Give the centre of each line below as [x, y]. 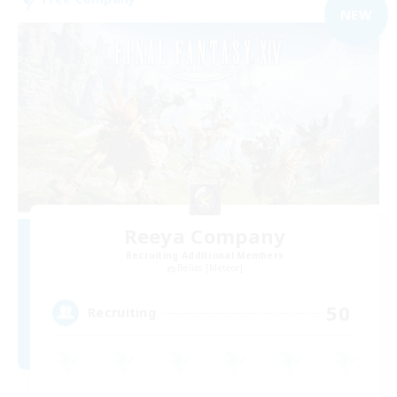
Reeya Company [205, 236]
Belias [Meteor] [210, 268]
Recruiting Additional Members [205, 256]
